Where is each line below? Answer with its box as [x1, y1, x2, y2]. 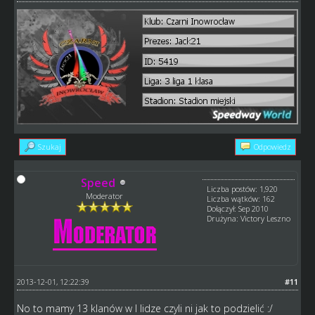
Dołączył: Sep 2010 [207, 202, 269, 214]
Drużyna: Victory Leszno [207, 212, 291, 224]
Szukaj [37, 141, 61, 152]
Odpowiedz [254, 141, 292, 152]
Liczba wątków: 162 [207, 193, 276, 204]
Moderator [86, 190, 124, 201]
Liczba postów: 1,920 [207, 183, 278, 194]
